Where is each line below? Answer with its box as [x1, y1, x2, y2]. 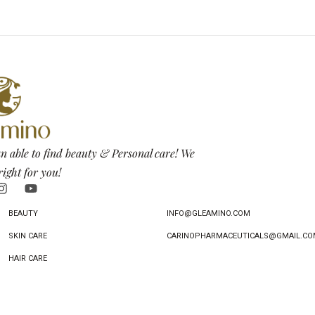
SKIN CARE [8, 231, 47, 240]
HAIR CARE [8, 253, 47, 263]
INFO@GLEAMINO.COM [167, 208, 250, 218]
